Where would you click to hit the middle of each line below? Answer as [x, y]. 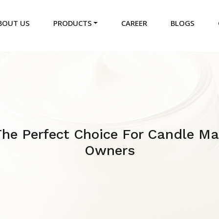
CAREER [134, 23]
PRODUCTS [72, 23]
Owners [109, 150]
